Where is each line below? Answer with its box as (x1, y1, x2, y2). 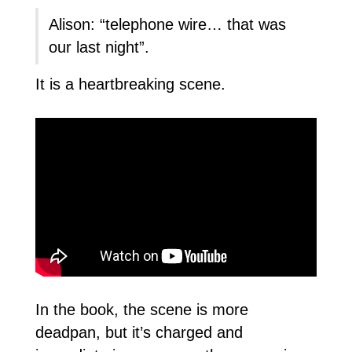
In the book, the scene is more (35, 300, 248, 318)
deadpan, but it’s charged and (35, 323, 243, 341)
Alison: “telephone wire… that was (49, 15, 287, 33)
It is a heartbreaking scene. (35, 75, 225, 93)
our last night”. (49, 38, 150, 56)
